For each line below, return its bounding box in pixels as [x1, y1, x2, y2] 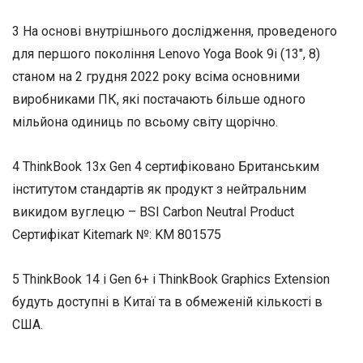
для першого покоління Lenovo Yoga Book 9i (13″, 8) [12, 46, 320, 62]
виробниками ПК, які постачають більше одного [12, 92, 305, 107]
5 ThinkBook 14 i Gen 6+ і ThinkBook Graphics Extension [12, 271, 330, 288]
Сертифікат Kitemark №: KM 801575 [12, 227, 221, 243]
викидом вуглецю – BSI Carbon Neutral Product [12, 204, 294, 220]
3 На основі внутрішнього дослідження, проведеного [12, 23, 337, 39]
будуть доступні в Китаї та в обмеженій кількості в [12, 294, 322, 310]
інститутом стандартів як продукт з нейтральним [12, 181, 306, 198]
